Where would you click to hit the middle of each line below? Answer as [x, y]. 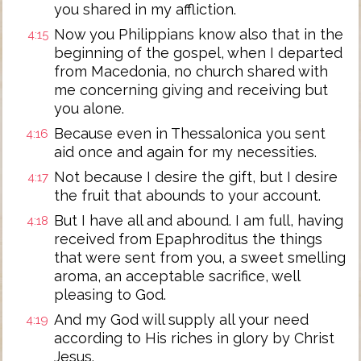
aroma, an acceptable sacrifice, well [177, 276]
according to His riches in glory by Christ [194, 338]
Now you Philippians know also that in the [199, 34]
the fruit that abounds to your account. [187, 195]
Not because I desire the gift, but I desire [196, 177]
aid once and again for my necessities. [185, 152]
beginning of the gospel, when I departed [198, 53]
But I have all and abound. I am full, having [199, 220]
